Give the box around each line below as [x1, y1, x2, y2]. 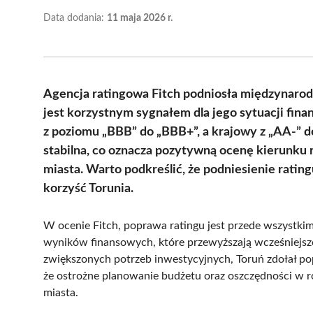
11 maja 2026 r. [107, 13, 173, 23]
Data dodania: [43, 13, 107, 23]
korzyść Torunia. [43, 182, 133, 195]
